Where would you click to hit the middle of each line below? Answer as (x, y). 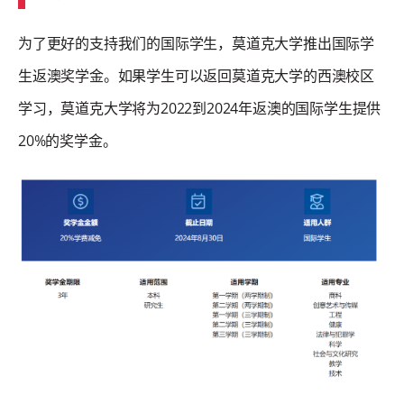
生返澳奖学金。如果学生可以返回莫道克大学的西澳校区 (196, 76)
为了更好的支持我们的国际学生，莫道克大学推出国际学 (196, 44)
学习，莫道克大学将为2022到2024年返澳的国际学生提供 (200, 109)
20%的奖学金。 (68, 141)
